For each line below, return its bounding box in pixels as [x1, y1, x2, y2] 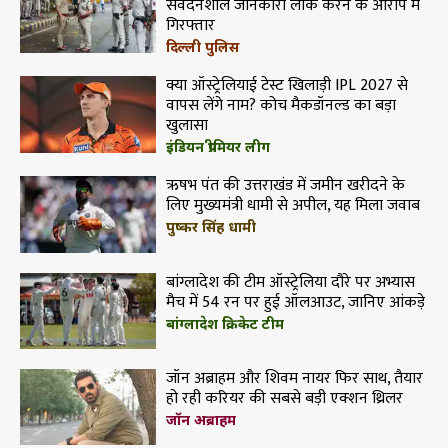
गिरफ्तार [165, 12, 215, 40]
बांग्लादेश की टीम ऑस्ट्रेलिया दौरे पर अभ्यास [165, 268, 415, 296]
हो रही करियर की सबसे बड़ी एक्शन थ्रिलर [165, 384, 403, 412]
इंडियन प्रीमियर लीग [165, 137, 270, 157]
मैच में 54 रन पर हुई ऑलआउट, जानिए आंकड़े [165, 288, 425, 316]
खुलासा [165, 112, 208, 140]
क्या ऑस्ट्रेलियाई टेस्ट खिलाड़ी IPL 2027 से [165, 72, 408, 100]
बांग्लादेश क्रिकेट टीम [165, 313, 284, 333]
